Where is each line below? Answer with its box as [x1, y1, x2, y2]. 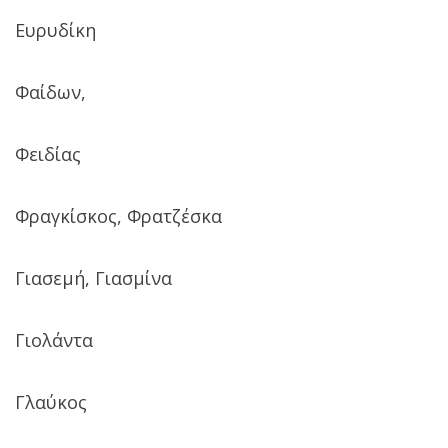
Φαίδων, [15, 79, 86, 104]
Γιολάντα [15, 327, 93, 352]
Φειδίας [15, 141, 81, 166]
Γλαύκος [15, 389, 87, 414]
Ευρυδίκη [15, 17, 96, 42]
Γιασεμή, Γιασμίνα [15, 265, 172, 290]
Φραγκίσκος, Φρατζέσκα [15, 203, 222, 228]
